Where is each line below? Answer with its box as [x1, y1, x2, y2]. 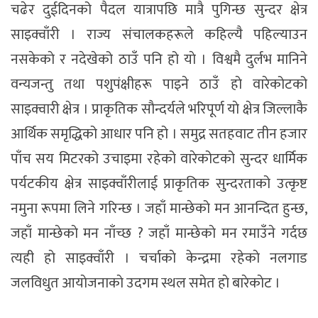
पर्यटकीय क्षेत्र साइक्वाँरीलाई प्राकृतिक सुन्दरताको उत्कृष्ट [11, 172, 307, 197]
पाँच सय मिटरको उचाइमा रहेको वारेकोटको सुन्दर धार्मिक [11, 147, 307, 172]
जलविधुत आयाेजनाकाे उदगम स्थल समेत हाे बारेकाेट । [11, 271, 280, 296]
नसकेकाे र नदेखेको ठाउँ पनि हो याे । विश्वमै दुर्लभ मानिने [11, 48, 307, 72]
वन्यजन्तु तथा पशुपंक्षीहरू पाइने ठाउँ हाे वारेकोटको [11, 72, 307, 97]
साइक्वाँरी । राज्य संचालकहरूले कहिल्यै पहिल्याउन [11, 23, 307, 48]
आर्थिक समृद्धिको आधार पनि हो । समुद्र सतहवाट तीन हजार [11, 122, 307, 147]
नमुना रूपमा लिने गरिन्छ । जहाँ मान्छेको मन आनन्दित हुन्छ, [11, 197, 307, 221]
